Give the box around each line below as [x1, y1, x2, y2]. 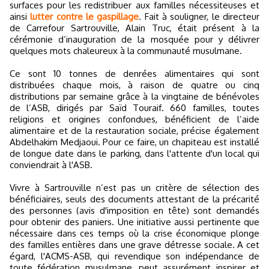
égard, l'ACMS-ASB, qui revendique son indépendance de [10, 250, 259, 262]
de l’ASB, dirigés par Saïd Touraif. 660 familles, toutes [10, 101, 259, 113]
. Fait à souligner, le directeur [139, 10, 260, 22]
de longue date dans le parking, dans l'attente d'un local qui [10, 147, 259, 159]
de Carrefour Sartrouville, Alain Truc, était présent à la [10, 22, 259, 34]
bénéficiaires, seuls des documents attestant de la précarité [10, 193, 259, 205]
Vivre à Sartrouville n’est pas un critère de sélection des [10, 181, 259, 193]
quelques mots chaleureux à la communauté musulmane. [10, 44, 242, 56]
